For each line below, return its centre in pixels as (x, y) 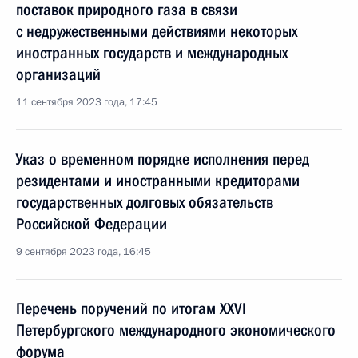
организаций (58, 74)
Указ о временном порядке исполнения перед (163, 159)
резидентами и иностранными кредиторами (158, 181)
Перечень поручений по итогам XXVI (131, 308)
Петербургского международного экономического (176, 330)
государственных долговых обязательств (145, 202)
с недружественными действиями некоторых (157, 31)
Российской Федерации (91, 224)
